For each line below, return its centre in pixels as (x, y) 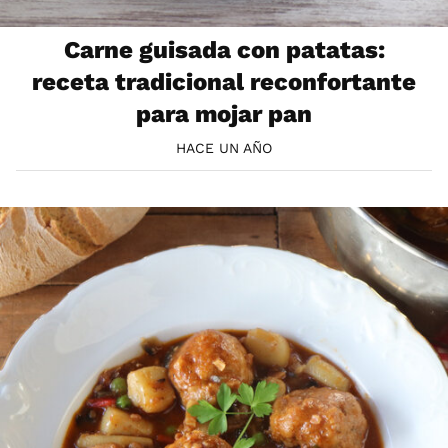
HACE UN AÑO (224, 147)
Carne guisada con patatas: (224, 50)
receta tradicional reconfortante (224, 82)
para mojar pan (224, 114)
